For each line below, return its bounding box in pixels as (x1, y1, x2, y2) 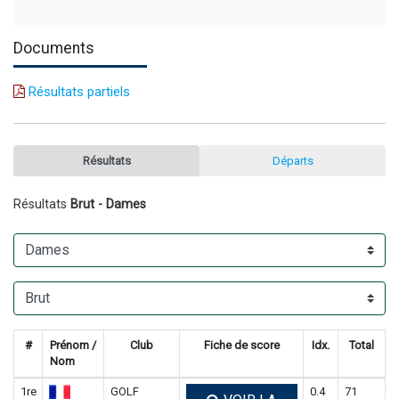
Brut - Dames (70, 196, 146, 212)
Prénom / (50, 338, 96, 352)
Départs (272, 153, 313, 167)
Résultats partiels (25, 83, 130, 100)
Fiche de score (203, 338, 280, 352)
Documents (13, 38, 94, 57)
